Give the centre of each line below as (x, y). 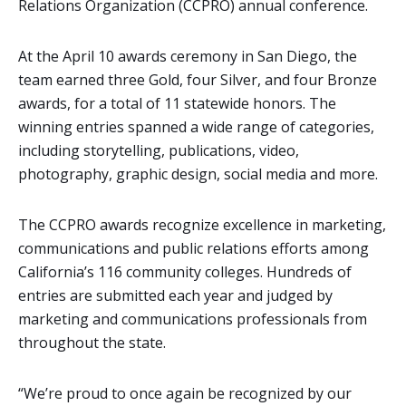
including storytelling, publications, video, (159, 150)
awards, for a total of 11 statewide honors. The (177, 103)
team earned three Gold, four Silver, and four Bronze (198, 79)
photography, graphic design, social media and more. (198, 174)
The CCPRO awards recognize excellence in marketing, (202, 224)
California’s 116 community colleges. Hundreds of (185, 271)
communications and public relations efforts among (193, 248)
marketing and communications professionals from (193, 319)
